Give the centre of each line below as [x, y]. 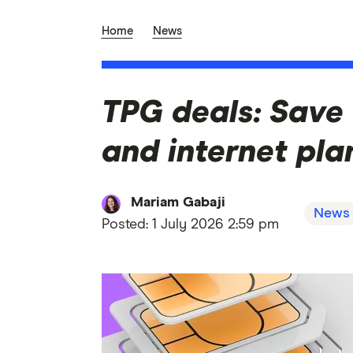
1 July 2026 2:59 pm [215, 225]
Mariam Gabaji [178, 203]
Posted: [126, 225]
